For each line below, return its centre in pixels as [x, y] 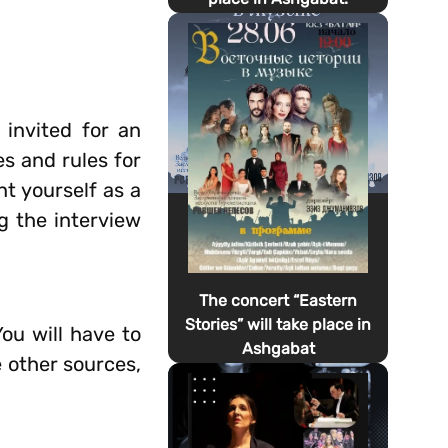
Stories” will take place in [278, 324]
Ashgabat [278, 348]
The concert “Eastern [278, 300]
